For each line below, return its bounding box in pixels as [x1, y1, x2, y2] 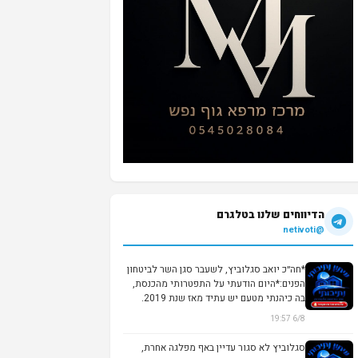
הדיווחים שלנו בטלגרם [217, 206, 324, 222]
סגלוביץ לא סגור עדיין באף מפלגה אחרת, [141, 340, 305, 355]
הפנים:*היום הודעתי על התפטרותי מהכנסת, [133, 276, 305, 291]
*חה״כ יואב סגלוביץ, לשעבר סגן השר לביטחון [127, 261, 305, 276]
